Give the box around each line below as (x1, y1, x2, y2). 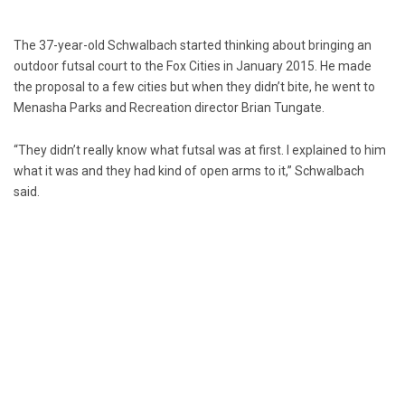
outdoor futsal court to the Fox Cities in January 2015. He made (14, 59, 372, 74)
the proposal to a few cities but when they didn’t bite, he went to (14, 80, 375, 95)
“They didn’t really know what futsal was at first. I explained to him (14, 143, 386, 158)
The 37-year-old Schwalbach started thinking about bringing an (14, 38, 372, 53)
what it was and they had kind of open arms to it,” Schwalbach (14, 164, 364, 179)
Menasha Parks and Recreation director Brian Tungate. (14, 100, 325, 116)
